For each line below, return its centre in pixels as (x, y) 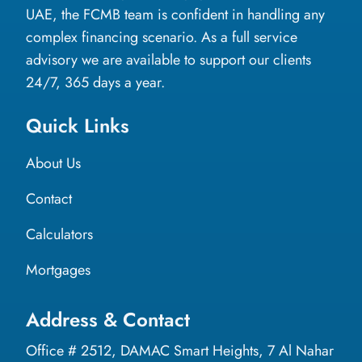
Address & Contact (108, 319)
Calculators (59, 234)
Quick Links (78, 125)
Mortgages (58, 269)
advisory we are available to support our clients (168, 59)
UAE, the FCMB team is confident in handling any (175, 14)
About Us (53, 163)
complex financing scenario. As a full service (162, 37)
